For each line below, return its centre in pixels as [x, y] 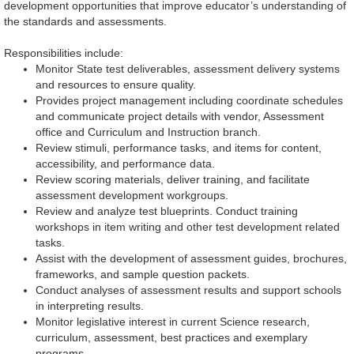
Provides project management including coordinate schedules [189, 101]
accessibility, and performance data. [127, 164]
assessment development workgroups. [134, 196]
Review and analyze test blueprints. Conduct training [167, 211]
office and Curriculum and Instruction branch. [150, 132]
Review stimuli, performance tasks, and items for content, [179, 148]
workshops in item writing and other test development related [188, 227]
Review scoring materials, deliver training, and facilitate [173, 180]
